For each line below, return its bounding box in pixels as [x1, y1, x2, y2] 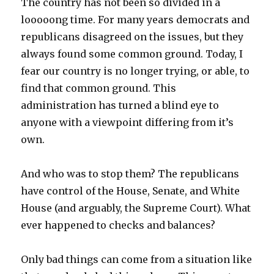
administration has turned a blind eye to [21, 99, 220, 112]
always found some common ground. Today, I [21, 48, 243, 61]
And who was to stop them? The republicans [21, 168, 240, 180]
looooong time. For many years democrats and [21, 13, 250, 26]
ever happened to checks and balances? [21, 219, 216, 232]
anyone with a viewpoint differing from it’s [21, 116, 234, 129]
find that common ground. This [21, 82, 177, 95]
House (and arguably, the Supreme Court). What [21, 202, 251, 215]
